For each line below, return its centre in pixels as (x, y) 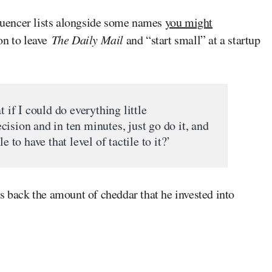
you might (189, 22)
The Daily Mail (87, 39)
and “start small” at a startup (192, 40)
